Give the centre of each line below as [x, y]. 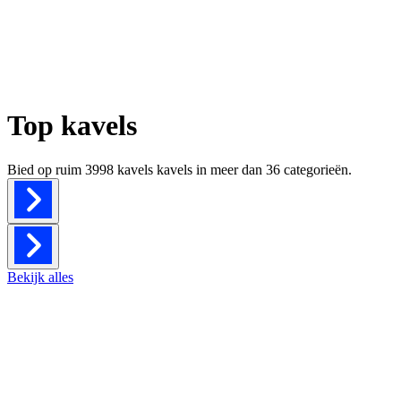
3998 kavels [119, 169]
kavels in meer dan [209, 169]
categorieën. [318, 169]
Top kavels [72, 126]
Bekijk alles [40, 277]
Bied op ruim [46, 169]
